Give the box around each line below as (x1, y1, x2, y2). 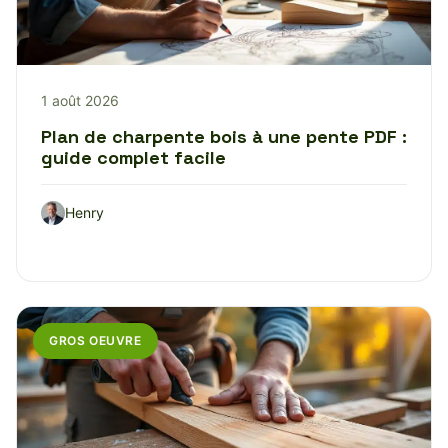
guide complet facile (41, 146, 226, 170)
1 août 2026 (41, 92, 119, 110)
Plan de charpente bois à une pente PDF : (41, 125, 407, 149)
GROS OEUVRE (49, 333, 142, 349)
